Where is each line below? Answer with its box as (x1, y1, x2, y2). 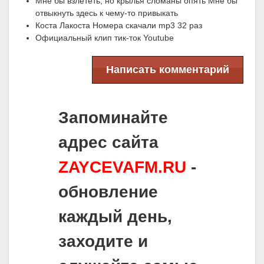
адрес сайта (58, 133, 159, 152)
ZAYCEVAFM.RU (58, 158, 186, 177)
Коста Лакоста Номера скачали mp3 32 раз (35, 21, 202, 31)
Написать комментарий (106, 64, 229, 76)
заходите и (58, 232, 148, 251)
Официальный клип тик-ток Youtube (35, 33, 174, 43)
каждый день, (58, 207, 172, 226)
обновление (58, 183, 158, 202)
